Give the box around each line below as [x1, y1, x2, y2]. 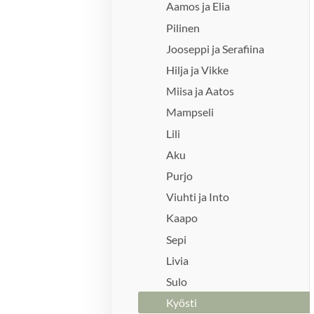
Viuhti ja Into [166, 190, 230, 204]
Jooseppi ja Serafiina [166, 41, 265, 55]
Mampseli [166, 105, 214, 119]
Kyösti [166, 296, 198, 310]
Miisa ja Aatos [166, 84, 235, 98]
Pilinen [166, 20, 200, 34]
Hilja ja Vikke [166, 63, 229, 76]
